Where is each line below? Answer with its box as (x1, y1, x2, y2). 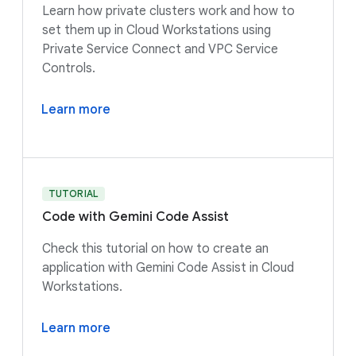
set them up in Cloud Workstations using (42, 21, 271, 38)
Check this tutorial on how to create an (42, 240, 269, 257)
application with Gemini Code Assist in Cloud (42, 259, 294, 276)
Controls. (42, 60, 99, 76)
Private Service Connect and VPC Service (42, 41, 278, 57)
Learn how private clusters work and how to (42, 2, 295, 19)
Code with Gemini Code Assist (42, 208, 229, 225)
